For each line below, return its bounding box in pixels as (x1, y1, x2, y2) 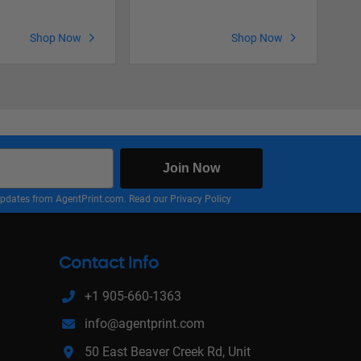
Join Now (163, 161, 221, 176)
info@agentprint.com (85, 316, 205, 332)
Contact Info (59, 255, 159, 272)
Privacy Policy (170, 193, 231, 205)
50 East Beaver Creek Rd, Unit (85, 343, 251, 359)
